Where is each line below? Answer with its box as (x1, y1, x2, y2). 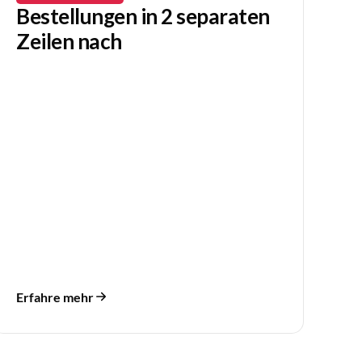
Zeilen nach (16, 28, 122, 55)
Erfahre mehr (16, 288, 95, 305)
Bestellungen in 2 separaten (16, 3, 270, 30)
